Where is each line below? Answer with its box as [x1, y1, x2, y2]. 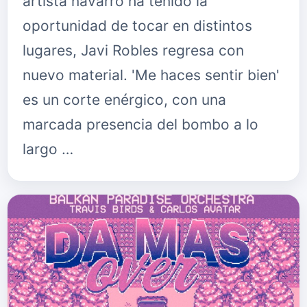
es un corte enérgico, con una [23, 91, 226, 108]
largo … [23, 140, 73, 158]
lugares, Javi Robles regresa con [23, 42, 244, 59]
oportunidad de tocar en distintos [23, 17, 252, 34]
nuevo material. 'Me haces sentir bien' [23, 66, 280, 84]
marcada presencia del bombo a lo [23, 116, 258, 133]
